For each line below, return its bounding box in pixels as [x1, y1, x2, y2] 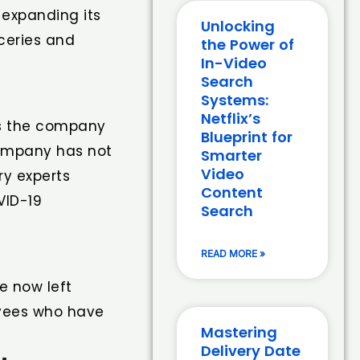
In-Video [201, 53, 268, 74]
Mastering [201, 322, 278, 343]
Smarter [201, 145, 263, 166]
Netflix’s [201, 108, 261, 129]
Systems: [201, 90, 269, 111]
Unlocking [201, 16, 276, 37]
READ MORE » [201, 247, 266, 260]
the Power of [201, 35, 295, 55]
